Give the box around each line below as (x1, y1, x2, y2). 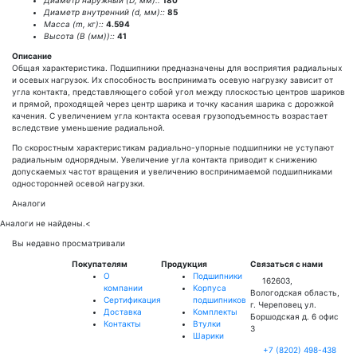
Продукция (160, 259, 207, 269)
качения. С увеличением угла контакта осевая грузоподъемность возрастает (12, 111, 328, 120)
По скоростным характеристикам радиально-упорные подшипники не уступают (12, 143, 334, 152)
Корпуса (192, 283, 226, 292)
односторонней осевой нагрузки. (12, 178, 145, 188)
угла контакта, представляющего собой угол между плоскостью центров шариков (12, 87, 345, 96)
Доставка (103, 307, 142, 316)
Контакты (103, 319, 141, 328)
